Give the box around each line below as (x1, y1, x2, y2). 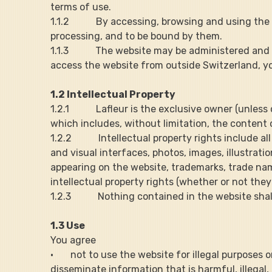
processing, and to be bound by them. (50, 30, 223, 42)
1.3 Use (50, 219, 86, 231)
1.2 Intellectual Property (50, 88, 176, 100)
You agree (50, 234, 97, 246)
